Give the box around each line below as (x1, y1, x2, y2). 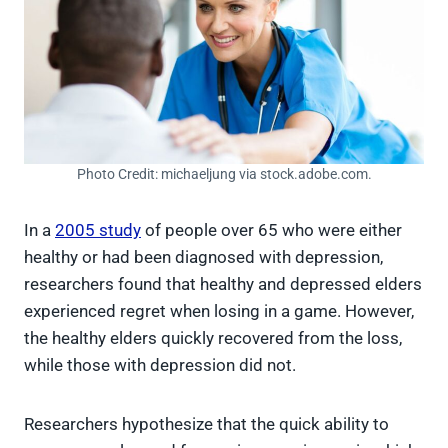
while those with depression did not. (24, 354, 296, 375)
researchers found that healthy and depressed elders (24, 273, 422, 294)
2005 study (55, 219, 141, 240)
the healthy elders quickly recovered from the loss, (24, 327, 402, 348)
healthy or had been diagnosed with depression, (24, 246, 383, 267)
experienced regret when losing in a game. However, (24, 300, 414, 321)
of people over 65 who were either (141, 219, 402, 240)
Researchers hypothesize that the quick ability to (24, 413, 389, 434)
